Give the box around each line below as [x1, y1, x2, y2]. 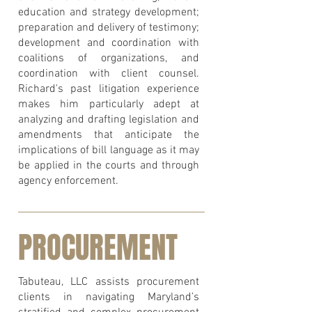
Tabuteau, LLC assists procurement [18, 275, 199, 289]
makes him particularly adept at [18, 97, 199, 111]
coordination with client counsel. [18, 67, 199, 81]
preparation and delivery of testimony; [18, 21, 199, 35]
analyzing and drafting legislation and [18, 113, 199, 127]
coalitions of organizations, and [18, 52, 199, 65]
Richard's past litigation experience [18, 82, 199, 96]
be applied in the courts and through [18, 159, 199, 173]
